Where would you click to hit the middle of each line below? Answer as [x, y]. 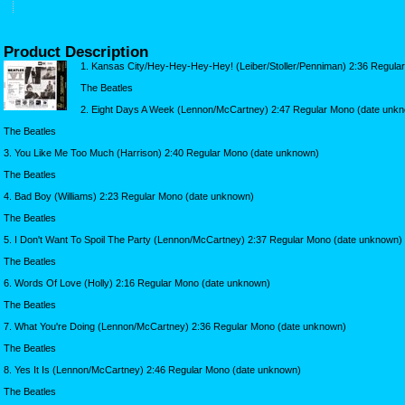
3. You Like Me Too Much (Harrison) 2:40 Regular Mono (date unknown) [161, 152]
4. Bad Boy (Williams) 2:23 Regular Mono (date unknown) [129, 196]
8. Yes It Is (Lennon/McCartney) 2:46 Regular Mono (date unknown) [152, 369]
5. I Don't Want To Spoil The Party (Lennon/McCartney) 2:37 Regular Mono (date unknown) [203, 239]
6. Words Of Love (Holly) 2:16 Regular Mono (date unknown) [137, 283]
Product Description [76, 51]
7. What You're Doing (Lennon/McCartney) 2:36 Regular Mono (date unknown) [175, 326]
